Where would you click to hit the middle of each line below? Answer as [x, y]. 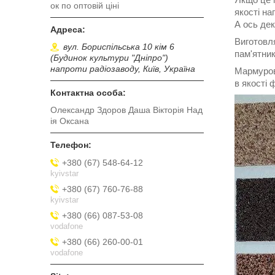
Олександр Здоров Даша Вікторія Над [126, 110]
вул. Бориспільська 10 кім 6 [119, 47]
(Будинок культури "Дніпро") [109, 58]
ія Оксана [70, 121]
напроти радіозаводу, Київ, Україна [123, 69]
